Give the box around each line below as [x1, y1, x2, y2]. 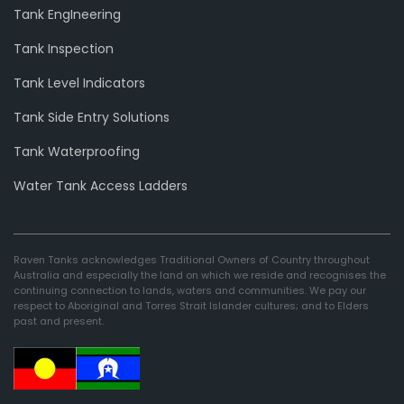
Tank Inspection [14, 39, 114, 58]
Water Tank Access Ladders [14, 176, 188, 195]
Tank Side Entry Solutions [14, 107, 170, 126]
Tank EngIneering [14, 5, 121, 23]
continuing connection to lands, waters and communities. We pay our [14, 282, 366, 298]
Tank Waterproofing [14, 142, 140, 161]
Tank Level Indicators [14, 73, 145, 92]
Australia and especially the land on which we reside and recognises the [14, 267, 386, 282]
